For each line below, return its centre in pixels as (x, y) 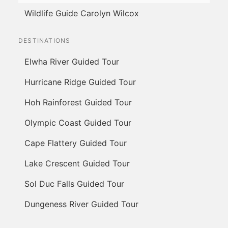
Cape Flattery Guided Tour (76, 143)
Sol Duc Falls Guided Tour (74, 184)
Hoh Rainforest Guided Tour (78, 103)
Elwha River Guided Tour (72, 62)
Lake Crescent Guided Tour (77, 164)
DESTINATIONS (45, 41)
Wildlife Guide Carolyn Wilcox (82, 13)
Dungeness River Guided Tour (81, 204)
